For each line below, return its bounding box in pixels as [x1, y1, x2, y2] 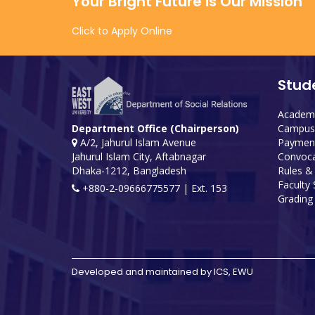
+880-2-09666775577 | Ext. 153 [79, 181, 227, 195]
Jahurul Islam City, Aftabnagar [72, 150, 206, 164]
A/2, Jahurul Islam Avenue [77, 136, 196, 150]
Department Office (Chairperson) [72, 122, 239, 136]
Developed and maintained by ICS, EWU [72, 264, 253, 278]
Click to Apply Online [72, 23, 172, 38]
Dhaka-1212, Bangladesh [72, 164, 186, 178]
